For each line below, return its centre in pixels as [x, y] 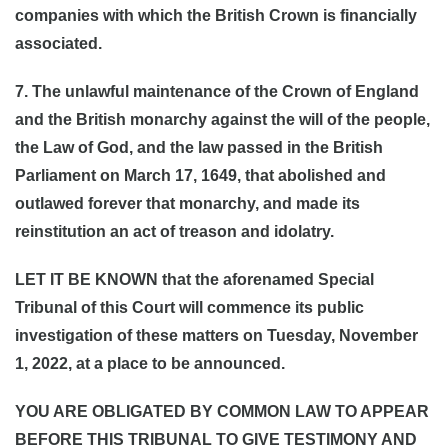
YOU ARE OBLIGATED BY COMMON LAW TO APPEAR [222, 411]
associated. [58, 43]
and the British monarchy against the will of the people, [222, 119]
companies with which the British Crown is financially [216, 15]
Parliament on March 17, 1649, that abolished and [200, 175]
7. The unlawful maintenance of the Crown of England [217, 91]
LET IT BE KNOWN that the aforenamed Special [194, 279]
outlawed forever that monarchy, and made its [187, 203]
